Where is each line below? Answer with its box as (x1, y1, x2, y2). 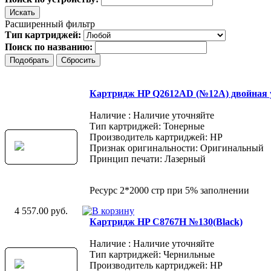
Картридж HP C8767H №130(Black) (90, 216, 243, 227)
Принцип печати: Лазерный (90, 153, 206, 164)
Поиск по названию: (5, 41, 95, 52)
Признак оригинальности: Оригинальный (90, 142, 264, 153)
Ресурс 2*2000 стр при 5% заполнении (90, 184, 249, 195)
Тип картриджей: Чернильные (90, 249, 215, 260)
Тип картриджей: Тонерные (90, 120, 204, 131)
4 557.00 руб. (15, 205, 68, 216)
